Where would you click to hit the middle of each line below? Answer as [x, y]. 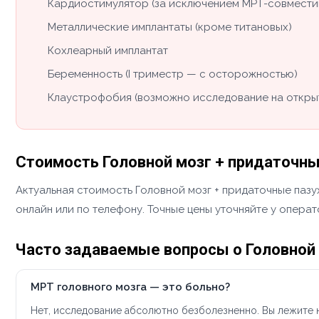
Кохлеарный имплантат [108, 50]
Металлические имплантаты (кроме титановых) [170, 27]
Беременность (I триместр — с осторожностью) [173, 74]
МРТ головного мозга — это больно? [130, 287]
